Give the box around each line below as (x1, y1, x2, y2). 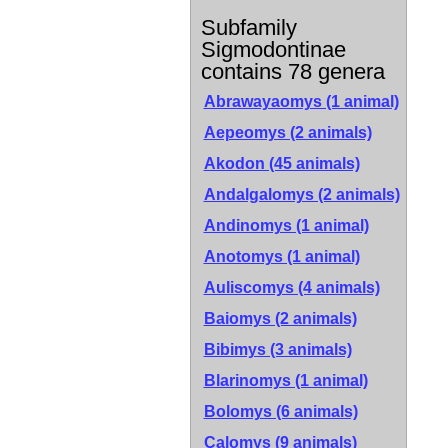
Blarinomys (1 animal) (203, 372, 368, 389)
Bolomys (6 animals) (203, 403, 358, 420)
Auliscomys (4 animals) (203, 279, 380, 296)
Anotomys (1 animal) (203, 248, 360, 265)
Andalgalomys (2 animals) (203, 186, 400, 203)
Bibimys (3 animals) (203, 341, 352, 358)
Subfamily (200, 15, 297, 40)
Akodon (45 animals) (203, 155, 360, 172)
